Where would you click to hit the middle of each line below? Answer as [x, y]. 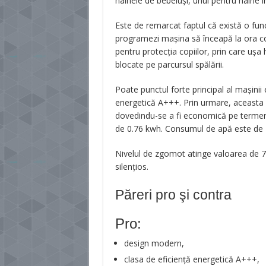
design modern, [154, 243]
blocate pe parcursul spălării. [169, 64]
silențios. [132, 167]
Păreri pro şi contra [173, 195]
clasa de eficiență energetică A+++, [191, 259]
